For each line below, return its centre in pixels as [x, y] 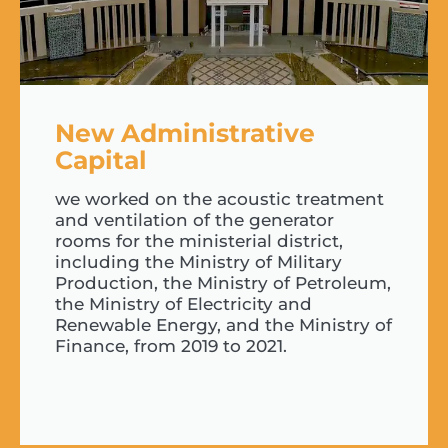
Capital [101, 160]
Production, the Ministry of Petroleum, [223, 283]
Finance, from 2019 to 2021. [171, 346]
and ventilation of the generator [194, 220]
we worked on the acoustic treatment [219, 199]
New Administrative [185, 133]
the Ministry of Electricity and [183, 304]
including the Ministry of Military [198, 262]
